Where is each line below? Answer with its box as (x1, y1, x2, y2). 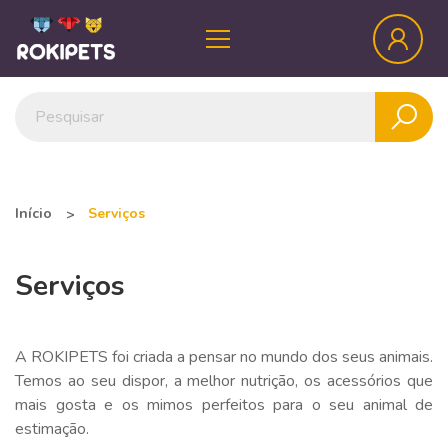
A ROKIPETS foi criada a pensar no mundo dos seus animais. (15, 346, 433, 369)
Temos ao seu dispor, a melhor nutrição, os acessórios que (15, 370, 433, 393)
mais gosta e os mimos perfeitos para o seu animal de (15, 394, 433, 417)
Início (15, 204, 52, 224)
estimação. (15, 418, 89, 441)
